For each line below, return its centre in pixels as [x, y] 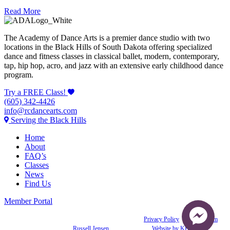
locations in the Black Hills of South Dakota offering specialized [108, 47]
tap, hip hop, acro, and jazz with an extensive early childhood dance [114, 65]
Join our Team [200, 219]
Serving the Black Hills [49, 120]
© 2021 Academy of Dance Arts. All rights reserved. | [77, 219]
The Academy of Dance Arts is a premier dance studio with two [107, 37]
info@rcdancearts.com [41, 110]
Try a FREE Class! [35, 92]
